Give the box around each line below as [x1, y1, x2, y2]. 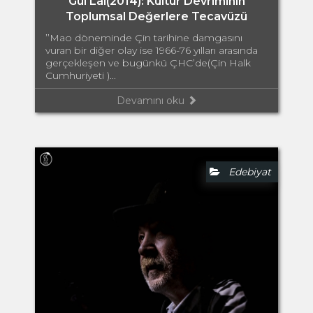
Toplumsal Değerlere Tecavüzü [66, 10, 247, 24]
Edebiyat [220, 166, 271, 179]
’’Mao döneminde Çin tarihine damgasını [45, 31, 242, 45]
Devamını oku [116, 94, 187, 108]
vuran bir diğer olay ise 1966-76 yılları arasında [45, 44, 258, 57]
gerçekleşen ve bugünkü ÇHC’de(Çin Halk [45, 57, 251, 70]
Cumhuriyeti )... [45, 69, 116, 82]
